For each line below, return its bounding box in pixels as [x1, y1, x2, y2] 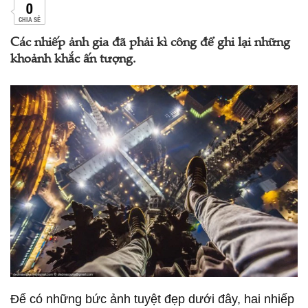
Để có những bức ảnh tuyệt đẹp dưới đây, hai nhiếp [10, 291, 294, 306]
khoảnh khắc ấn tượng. [10, 54, 136, 66]
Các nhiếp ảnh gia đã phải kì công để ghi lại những [10, 37, 290, 49]
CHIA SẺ [18, 14, 41, 24]
